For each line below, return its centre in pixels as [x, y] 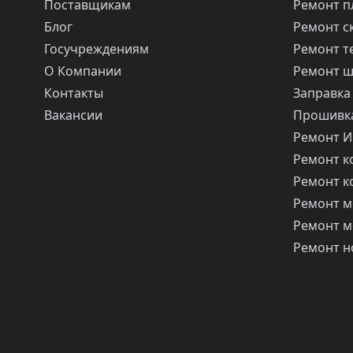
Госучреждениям [97, 49]
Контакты [74, 93]
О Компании [83, 71]
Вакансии [73, 115]
